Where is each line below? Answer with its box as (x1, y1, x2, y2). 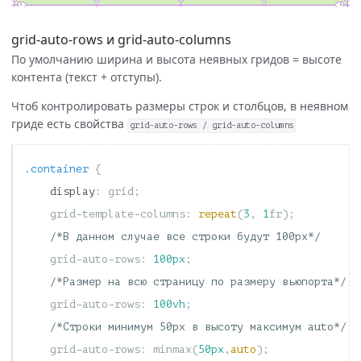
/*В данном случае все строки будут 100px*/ (50, 230, 321, 243)
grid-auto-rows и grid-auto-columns (11, 31, 231, 49)
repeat (198, 208, 237, 221)
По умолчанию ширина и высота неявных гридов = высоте (11, 52, 342, 68)
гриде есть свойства (11, 116, 127, 132)
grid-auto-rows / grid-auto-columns (129, 121, 294, 131)
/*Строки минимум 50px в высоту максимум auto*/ (50, 321, 346, 334)
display (50, 185, 95, 198)
